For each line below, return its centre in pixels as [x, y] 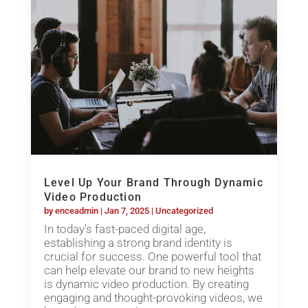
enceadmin [76, 211]
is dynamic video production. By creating [146, 284]
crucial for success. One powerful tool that [152, 257]
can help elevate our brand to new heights [149, 271]
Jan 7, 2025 [126, 211]
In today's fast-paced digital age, [124, 229]
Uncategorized [184, 211]
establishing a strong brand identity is [138, 243]
